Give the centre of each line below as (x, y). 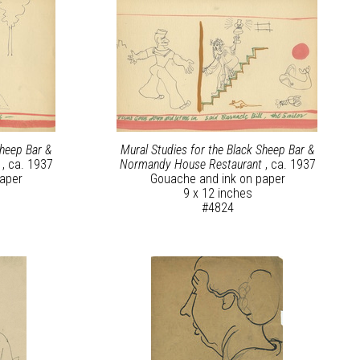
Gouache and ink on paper (217, 179)
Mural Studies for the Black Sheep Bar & (218, 150)
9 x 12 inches (217, 194)
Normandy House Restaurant (192, 165)
